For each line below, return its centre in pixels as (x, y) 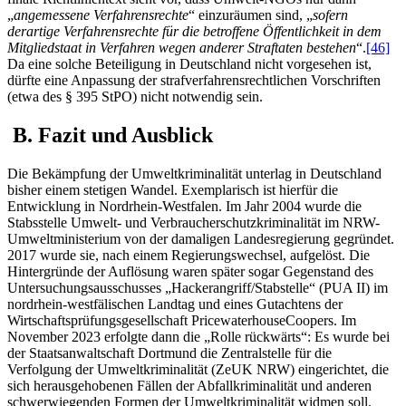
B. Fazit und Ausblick (110, 135)
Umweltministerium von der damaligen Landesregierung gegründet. (201, 239)
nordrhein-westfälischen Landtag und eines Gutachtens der (175, 304)
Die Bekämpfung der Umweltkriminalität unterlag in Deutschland (194, 174)
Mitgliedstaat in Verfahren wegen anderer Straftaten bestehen (182, 48)
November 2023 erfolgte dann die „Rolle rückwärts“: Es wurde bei (198, 337)
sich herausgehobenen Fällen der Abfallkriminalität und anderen (189, 386)
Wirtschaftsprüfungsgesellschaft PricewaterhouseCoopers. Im (182, 321)
